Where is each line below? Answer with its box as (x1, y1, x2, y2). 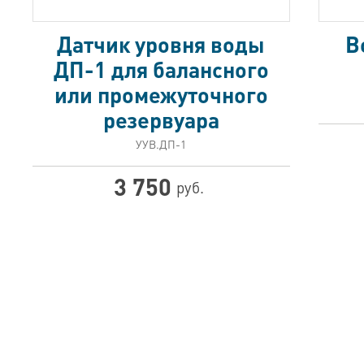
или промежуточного (54, 80, 268, 108)
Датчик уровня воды (57, 30, 266, 58)
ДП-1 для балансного (53, 55, 269, 83)
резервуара (102, 106, 219, 133)
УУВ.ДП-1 (136, 136, 187, 151)
